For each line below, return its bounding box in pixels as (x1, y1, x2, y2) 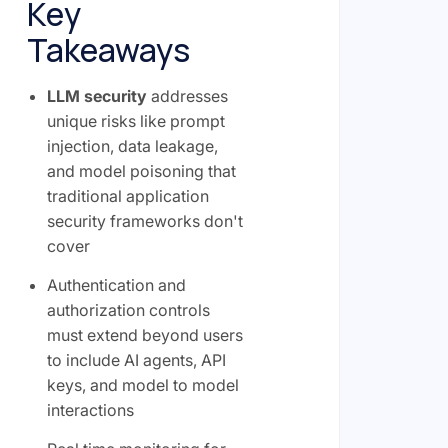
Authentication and (46, 274, 186, 295)
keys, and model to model (46, 374, 239, 395)
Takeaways (26, 27, 190, 72)
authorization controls (46, 299, 210, 320)
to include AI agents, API (46, 349, 226, 370)
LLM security (46, 85, 147, 106)
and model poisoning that (46, 160, 236, 181)
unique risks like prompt (46, 110, 225, 131)
